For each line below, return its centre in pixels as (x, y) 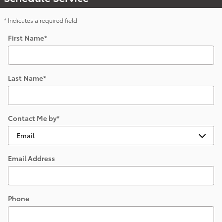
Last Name (26, 78)
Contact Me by (32, 118)
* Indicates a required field (41, 20)
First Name (26, 37)
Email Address (31, 158)
